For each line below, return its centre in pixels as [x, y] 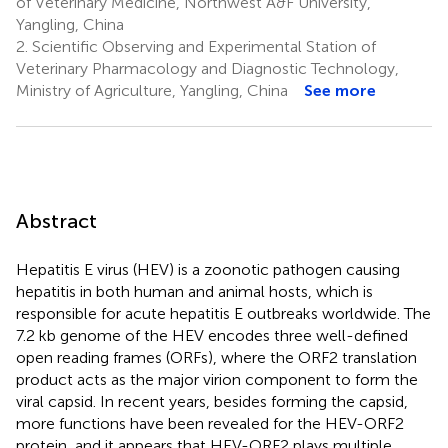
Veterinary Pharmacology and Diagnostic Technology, [207, 68]
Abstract [56, 220]
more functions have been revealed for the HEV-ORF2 [210, 423]
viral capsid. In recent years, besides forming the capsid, [212, 401]
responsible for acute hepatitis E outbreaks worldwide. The [223, 313]
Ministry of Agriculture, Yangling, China [152, 90]
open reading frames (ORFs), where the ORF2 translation [216, 357]
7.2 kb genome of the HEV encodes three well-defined [212, 335]
